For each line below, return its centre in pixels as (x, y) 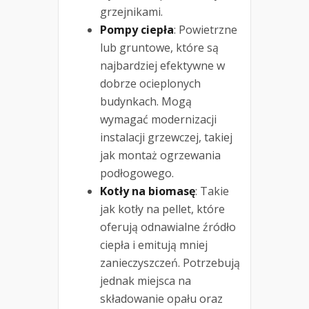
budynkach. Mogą (146, 101)
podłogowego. (137, 173)
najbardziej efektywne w (162, 65)
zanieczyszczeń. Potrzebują (170, 262)
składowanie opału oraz (161, 298)
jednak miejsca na (146, 280)
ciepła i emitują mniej (154, 245)
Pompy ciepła (137, 29)
